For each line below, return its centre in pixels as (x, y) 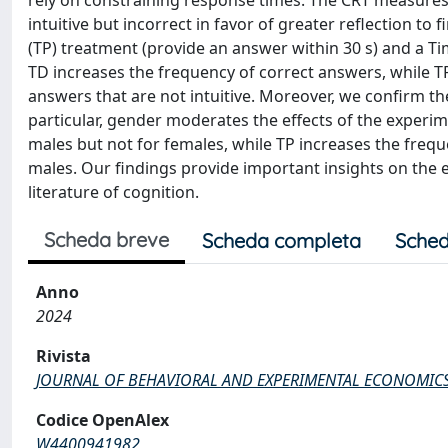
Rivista (63, 356)
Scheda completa (281, 240)
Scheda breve (106, 239)
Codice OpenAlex (102, 420)
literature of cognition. (113, 192)
